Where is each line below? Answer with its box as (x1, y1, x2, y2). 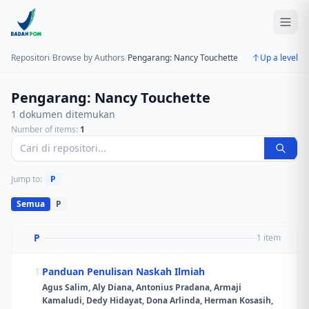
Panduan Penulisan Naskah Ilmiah (42, 265, 205, 278)
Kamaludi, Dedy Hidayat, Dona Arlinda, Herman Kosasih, (42, 295, 273, 306)
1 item (257, 232, 281, 243)
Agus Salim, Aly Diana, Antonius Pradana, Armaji (42, 281, 241, 293)
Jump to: (11, 173, 42, 185)
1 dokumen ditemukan (11, 108, 115, 121)
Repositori (11, 52, 50, 63)
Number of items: (11, 123, 80, 135)
